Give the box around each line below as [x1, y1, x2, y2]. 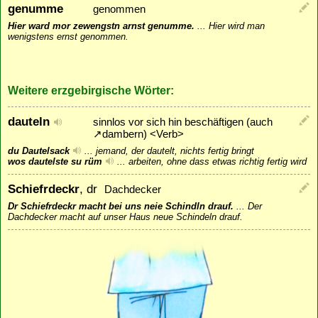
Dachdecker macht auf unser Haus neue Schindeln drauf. [8, 212, 243, 223]
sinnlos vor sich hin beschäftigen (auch [93, 116, 273, 128]
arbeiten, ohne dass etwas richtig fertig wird [128, 156, 307, 168]
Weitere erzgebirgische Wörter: [8, 83, 174, 97]
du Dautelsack [8, 146, 72, 157]
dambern [102, 128, 143, 141]
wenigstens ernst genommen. [8, 31, 128, 43]
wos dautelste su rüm [8, 156, 105, 168]
